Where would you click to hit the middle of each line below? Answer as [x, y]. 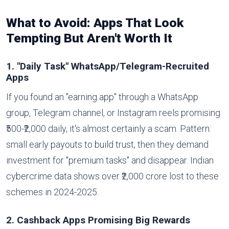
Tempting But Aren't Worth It [89, 38]
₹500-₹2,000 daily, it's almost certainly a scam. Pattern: [109, 128]
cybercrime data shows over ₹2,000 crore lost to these [112, 176]
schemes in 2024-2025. [52, 192]
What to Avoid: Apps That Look [95, 22]
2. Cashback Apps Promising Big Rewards [98, 220]
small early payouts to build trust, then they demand [107, 144]
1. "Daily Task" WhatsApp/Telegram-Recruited [108, 66]
